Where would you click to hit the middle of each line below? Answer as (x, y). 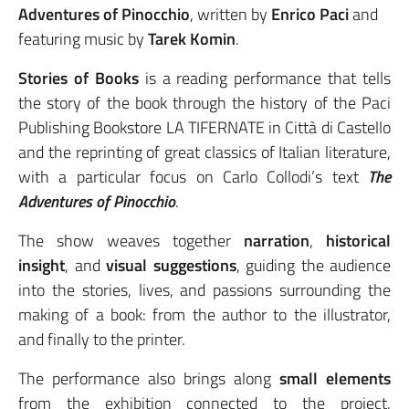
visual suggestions (171, 266)
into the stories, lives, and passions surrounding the (204, 290)
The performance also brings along (149, 379)
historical (358, 241)
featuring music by (83, 39)
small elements (335, 379)
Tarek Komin (192, 39)
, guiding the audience (313, 266)
